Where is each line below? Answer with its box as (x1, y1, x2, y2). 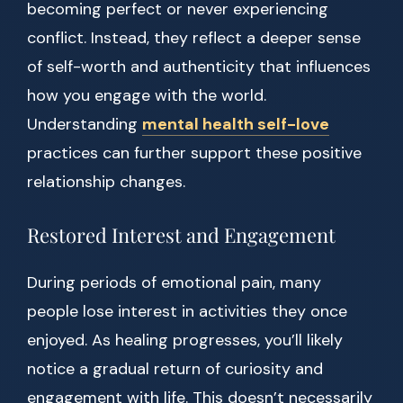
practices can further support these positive (27, 142, 362, 165)
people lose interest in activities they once (27, 300, 347, 323)
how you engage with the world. (27, 85, 266, 107)
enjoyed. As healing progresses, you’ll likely (27, 329, 343, 352)
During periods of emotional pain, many (27, 272, 321, 294)
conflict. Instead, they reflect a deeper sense (27, 27, 361, 49)
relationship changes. (27, 171, 185, 193)
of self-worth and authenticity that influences (27, 56, 371, 78)
